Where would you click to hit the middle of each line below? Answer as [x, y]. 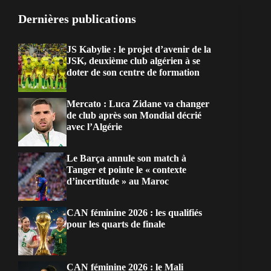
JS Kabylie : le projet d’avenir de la [139, 50]
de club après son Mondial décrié [134, 116]
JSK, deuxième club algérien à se [133, 61]
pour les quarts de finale [116, 224]
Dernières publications [77, 19]
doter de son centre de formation [133, 73]
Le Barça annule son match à [126, 158]
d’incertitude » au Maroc [118, 181]
